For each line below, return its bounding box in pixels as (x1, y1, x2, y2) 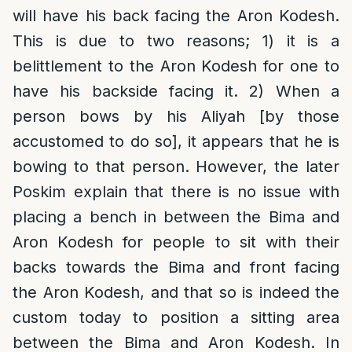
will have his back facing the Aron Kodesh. (13, 6, 339, 25)
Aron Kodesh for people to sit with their (13, 233, 339, 251)
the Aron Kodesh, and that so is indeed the (13, 283, 339, 302)
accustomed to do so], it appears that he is (13, 132, 339, 151)
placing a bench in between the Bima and (13, 207, 339, 226)
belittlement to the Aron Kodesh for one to (13, 57, 339, 75)
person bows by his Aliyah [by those (13, 107, 339, 126)
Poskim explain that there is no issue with (13, 182, 339, 201)
